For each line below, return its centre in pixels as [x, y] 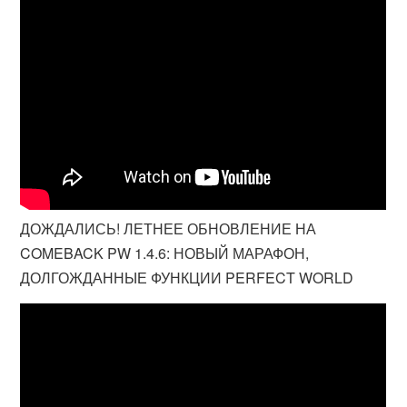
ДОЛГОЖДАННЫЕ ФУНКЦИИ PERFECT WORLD [187, 278]
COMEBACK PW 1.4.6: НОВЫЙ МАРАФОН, [165, 253]
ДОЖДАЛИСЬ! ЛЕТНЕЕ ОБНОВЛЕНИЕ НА [169, 228]
